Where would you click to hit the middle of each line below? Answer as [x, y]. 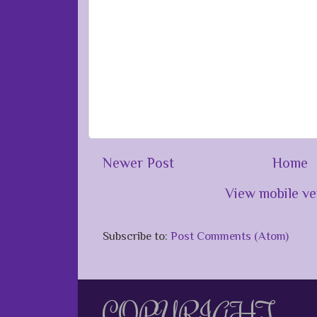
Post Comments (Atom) [230, 236]
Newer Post [138, 162]
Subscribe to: [137, 236]
